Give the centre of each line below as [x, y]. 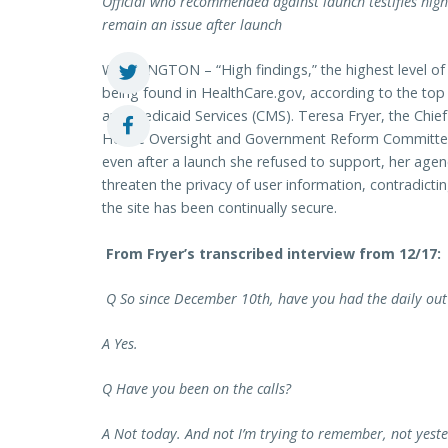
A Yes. [120, 344]
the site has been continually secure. [219, 208]
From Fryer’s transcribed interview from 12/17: [271, 253]
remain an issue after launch [192, 25]
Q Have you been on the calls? [196, 389]
